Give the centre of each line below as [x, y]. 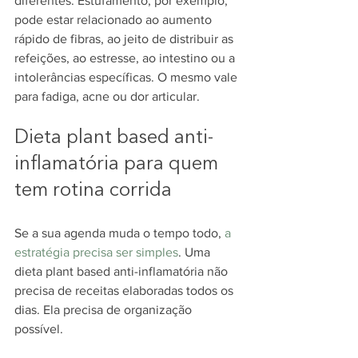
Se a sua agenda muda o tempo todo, [119, 233]
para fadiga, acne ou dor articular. [107, 96]
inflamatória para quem [119, 165]
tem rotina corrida [93, 191]
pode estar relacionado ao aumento [115, 20]
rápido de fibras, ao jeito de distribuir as [125, 39]
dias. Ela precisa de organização [105, 310]
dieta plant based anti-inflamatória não [123, 271]
